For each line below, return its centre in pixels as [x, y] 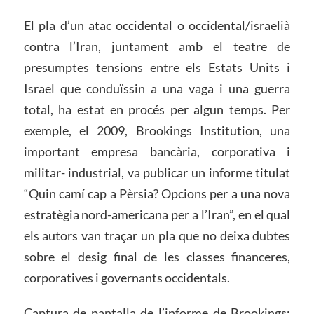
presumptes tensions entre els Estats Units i [157, 68]
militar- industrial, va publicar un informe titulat [157, 173]
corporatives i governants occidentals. [127, 278]
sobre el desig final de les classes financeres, [157, 257]
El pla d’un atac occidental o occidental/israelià [157, 26]
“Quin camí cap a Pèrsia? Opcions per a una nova [157, 194]
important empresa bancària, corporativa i [157, 152]
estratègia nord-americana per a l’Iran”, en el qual [157, 215]
